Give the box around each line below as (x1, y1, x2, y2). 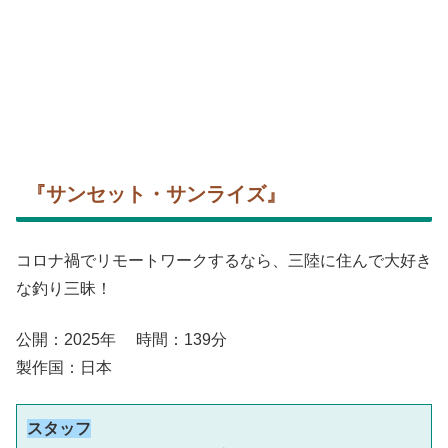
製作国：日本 (16, 358, 112, 376)
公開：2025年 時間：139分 (16, 330, 259, 348)
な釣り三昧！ (16, 280, 112, 298)
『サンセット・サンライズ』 (26, 182, 286, 205)
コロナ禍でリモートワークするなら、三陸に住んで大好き (16, 252, 432, 270)
